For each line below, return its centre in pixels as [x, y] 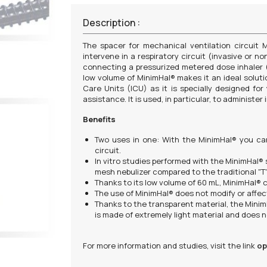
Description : [111, 23]
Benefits [99, 119]
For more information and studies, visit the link [170, 246]
